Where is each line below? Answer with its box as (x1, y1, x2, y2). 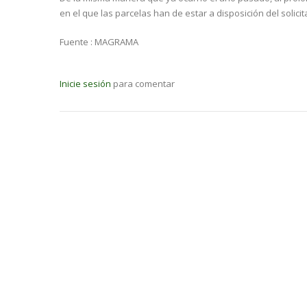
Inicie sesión (60, 77, 111, 90)
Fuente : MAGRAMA (60, 35, 138, 48)
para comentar (111, 77, 175, 90)
